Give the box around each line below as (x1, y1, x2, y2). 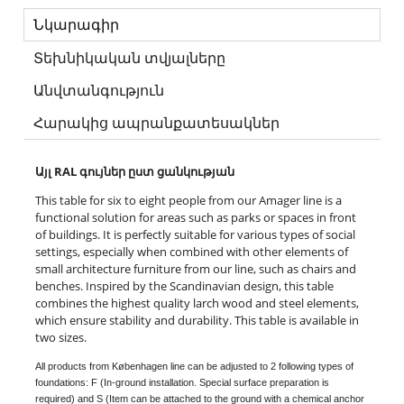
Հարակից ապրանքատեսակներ (33, 113, 280, 133)
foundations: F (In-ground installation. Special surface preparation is (35, 377, 329, 389)
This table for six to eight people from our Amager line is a (35, 192, 342, 209)
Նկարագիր (33, 14, 119, 35)
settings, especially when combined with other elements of (35, 243, 348, 261)
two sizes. (35, 329, 87, 346)
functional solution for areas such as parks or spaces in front (35, 209, 356, 226)
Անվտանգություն (33, 80, 164, 101)
